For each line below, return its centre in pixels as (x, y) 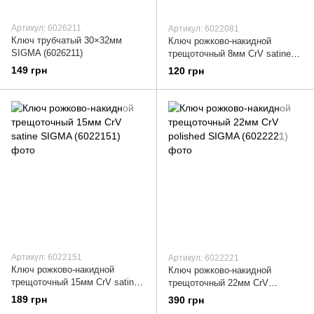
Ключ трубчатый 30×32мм (67, 40)
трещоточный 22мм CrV (218, 283)
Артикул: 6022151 (47, 258)
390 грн (186, 300)
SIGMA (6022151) (47, 295)
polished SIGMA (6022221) (223, 296)
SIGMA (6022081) (204, 66)
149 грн (29, 70)
